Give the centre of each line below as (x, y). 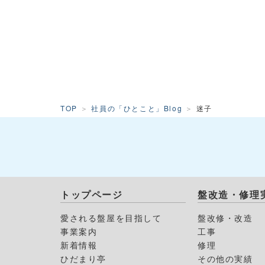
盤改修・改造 (225, 218)
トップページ (92, 194)
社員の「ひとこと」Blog (137, 108)
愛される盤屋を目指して (111, 218)
